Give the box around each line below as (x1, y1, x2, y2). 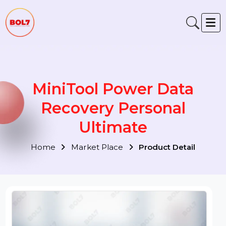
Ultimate (83, 124, 155, 144)
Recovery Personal (42, 103, 195, 124)
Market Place (75, 150, 132, 160)
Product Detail (146, 150, 206, 160)
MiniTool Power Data (34, 83, 204, 103)
